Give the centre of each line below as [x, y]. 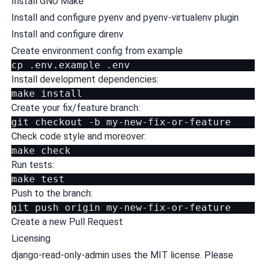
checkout [58, 122]
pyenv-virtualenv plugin [191, 18]
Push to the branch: [52, 193]
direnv [111, 34]
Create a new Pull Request [67, 222]
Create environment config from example [97, 51]
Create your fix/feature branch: [75, 108]
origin [82, 208]
